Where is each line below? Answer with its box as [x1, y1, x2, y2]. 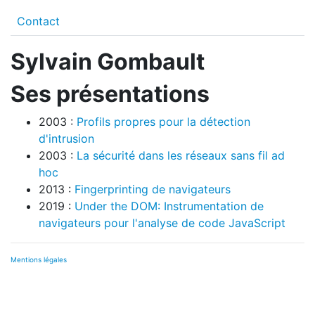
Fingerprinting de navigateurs [75, 182, 231, 196]
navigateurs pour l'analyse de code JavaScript [39, 216, 285, 230]
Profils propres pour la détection [77, 115, 250, 129]
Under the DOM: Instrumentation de [75, 199, 264, 213]
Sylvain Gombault [11, 48, 205, 75]
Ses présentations [11, 80, 210, 108]
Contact [17, 14, 60, 28]
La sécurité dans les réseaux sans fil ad [77, 148, 285, 162]
